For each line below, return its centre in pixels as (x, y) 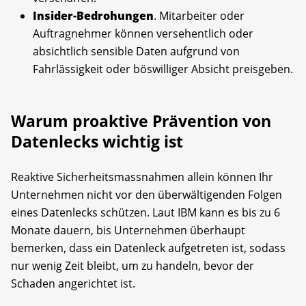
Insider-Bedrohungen (93, 15)
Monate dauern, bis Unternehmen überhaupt (128, 230)
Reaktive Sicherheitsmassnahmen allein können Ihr (142, 177)
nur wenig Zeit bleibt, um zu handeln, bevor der (133, 265)
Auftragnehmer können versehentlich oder (143, 33)
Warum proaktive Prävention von (141, 121)
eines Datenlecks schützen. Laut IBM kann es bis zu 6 (145, 212)
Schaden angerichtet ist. (73, 283)
